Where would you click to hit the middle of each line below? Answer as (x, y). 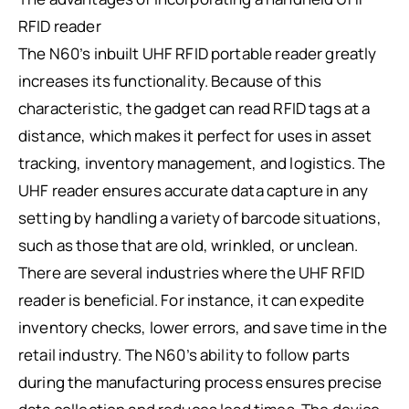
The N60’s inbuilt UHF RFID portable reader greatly (198, 54)
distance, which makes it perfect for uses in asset (195, 136)
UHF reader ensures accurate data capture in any (194, 191)
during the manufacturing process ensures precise (200, 383)
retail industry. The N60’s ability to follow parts (184, 355)
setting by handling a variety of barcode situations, (200, 218)
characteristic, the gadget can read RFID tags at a (194, 109)
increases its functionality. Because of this (170, 81)
